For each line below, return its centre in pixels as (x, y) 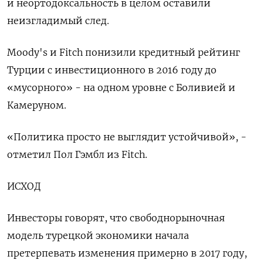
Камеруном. (37, 105)
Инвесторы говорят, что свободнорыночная (116, 218)
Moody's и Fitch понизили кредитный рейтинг (124, 52)
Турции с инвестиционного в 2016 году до (112, 70)
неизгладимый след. (58, 21)
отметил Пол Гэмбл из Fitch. (77, 154)
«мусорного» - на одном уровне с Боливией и (121, 87)
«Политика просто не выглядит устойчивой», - (127, 137)
